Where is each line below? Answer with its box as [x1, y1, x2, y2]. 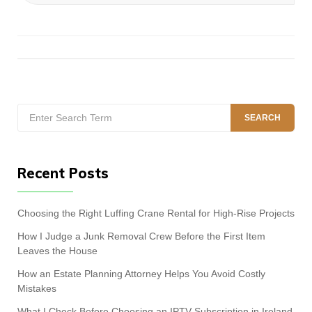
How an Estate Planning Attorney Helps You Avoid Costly [17, 268, 265, 279]
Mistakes [17, 283, 56, 294]
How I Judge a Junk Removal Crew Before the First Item [17, 231, 265, 242]
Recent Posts [17, 164, 109, 182]
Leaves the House [17, 245, 97, 256]
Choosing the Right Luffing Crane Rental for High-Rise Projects [17, 208, 295, 219]
